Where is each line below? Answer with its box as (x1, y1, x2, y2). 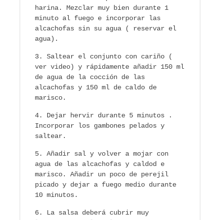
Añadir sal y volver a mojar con (47, 150, 168, 158)
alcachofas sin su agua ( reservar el (35, 25, 176, 33)
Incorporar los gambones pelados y (35, 122, 165, 130)
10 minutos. (35, 191, 78, 199)
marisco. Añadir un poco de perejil (35, 170, 168, 179)
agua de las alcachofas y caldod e (35, 160, 165, 168)
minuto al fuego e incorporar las (35, 14, 161, 23)
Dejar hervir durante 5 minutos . (47, 111, 172, 120)
